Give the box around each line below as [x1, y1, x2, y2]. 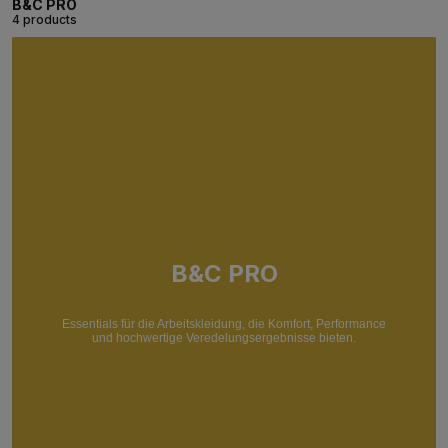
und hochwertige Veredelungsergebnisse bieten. [92, 330, 356, 345]
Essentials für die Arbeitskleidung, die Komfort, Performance [62, 316, 386, 331]
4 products [12, 12, 77, 28]
